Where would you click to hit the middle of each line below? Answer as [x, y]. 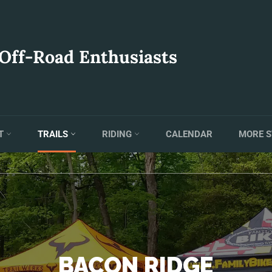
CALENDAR [189, 134]
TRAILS [54, 134]
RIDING [118, 134]
